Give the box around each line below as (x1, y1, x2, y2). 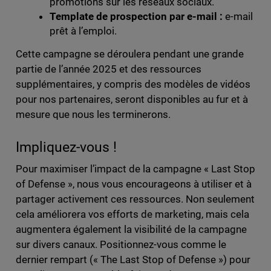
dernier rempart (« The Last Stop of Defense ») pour (15, 253, 251, 266)
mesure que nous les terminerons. (15, 108, 171, 120)
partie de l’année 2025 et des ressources (15, 62, 202, 75)
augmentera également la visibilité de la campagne (15, 223, 247, 235)
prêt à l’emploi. (49, 24, 117, 37)
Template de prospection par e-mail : (49, 10, 223, 22)
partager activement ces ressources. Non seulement (15, 192, 255, 205)
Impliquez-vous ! (15, 139, 117, 155)
